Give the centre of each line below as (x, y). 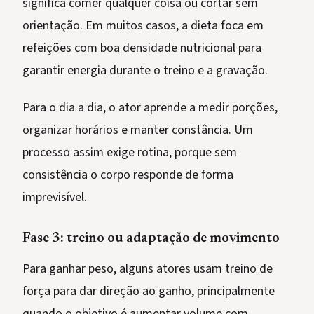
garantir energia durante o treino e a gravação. (145, 71)
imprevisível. (55, 198)
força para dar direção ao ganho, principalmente (149, 292)
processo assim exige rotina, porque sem (130, 153)
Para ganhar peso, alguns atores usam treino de (148, 269)
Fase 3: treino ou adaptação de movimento (151, 239)
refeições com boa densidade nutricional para (142, 48)
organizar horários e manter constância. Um (138, 130)
